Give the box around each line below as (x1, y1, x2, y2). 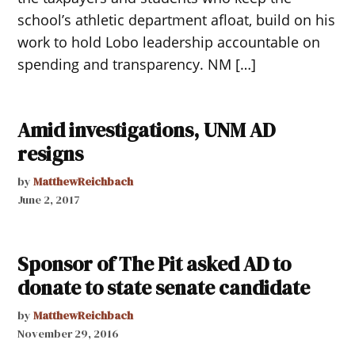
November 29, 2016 (17, 325, 120, 342)
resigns (17, 139, 84, 167)
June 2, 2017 (17, 191, 81, 208)
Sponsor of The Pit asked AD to (17, 250, 292, 277)
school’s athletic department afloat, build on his (17, 10, 336, 29)
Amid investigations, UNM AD (17, 116, 276, 143)
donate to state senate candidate (17, 273, 311, 301)
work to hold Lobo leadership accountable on (17, 32, 321, 52)
